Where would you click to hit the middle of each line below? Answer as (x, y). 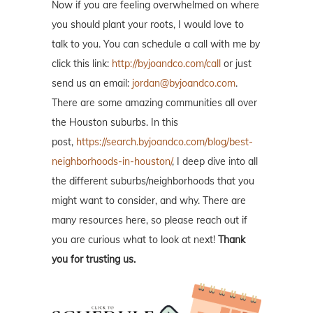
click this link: (82, 64)
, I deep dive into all (215, 162)
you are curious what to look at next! (135, 240)
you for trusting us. (94, 260)
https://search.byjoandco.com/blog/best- (165, 142)
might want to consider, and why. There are (149, 201)
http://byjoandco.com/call (166, 64)
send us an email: (92, 83)
